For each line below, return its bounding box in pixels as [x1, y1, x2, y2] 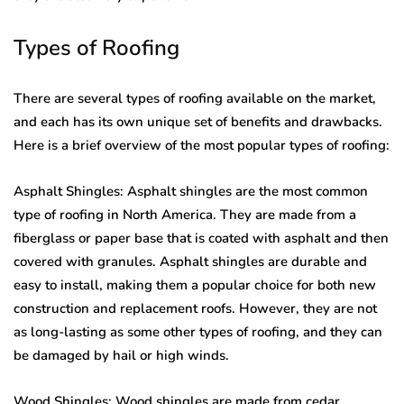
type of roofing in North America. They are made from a [14, 206, 356, 224]
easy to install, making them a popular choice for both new [14, 276, 376, 294]
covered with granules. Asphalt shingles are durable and [14, 252, 367, 271]
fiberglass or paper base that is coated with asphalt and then [14, 229, 389, 247]
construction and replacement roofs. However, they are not [14, 299, 377, 317]
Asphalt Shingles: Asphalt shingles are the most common [14, 182, 368, 200]
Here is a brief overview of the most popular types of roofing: [14, 136, 390, 154]
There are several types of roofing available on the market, [14, 89, 376, 107]
